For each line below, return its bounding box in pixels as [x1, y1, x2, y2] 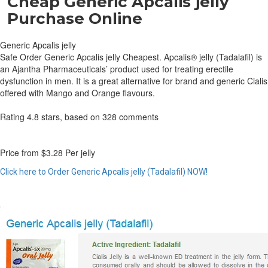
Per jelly [63, 147, 95, 159]
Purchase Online [7, 9, 142, 28]
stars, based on [39, 111, 102, 123]
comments [117, 111, 159, 123]
